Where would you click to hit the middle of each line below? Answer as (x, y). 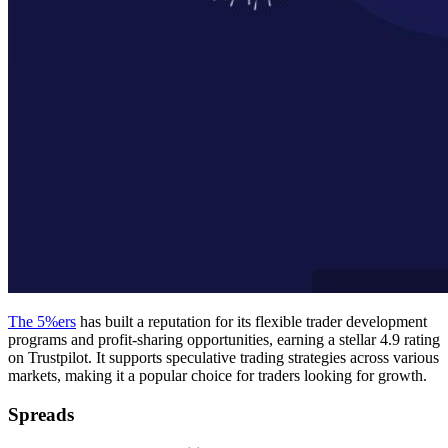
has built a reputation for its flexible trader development (251, 322)
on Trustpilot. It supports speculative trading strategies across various (223, 358)
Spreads (41, 414)
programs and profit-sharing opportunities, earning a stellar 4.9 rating (224, 340)
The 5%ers (42, 322)
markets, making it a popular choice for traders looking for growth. (217, 376)
